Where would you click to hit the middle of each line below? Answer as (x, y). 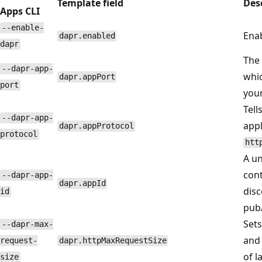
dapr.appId (82, 183)
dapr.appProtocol (96, 126)
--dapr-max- (27, 224)
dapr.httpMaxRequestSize (113, 241)
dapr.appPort (87, 77)
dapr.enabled (87, 36)
